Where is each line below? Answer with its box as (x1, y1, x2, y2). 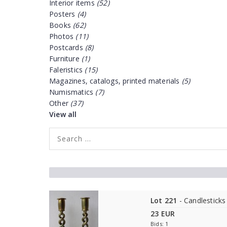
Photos (49, 31, 76, 41)
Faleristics (49, 65, 85, 74)
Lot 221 (150, 196, 177, 205)
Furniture (49, 54, 82, 63)
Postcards (49, 43, 85, 52)
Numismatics (49, 87, 96, 97)
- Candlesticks (177, 196, 226, 205)
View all (49, 109, 77, 119)
